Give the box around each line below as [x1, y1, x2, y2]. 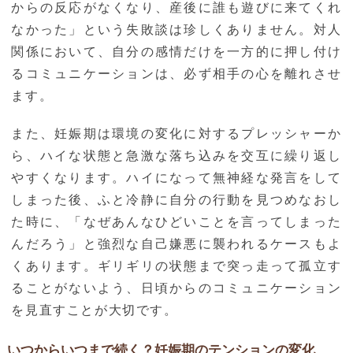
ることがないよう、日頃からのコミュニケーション [11, 281, 342, 295]
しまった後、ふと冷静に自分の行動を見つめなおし [11, 193, 342, 207]
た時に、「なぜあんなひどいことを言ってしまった [11, 215, 342, 229]
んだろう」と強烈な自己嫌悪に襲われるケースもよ [11, 237, 342, 251]
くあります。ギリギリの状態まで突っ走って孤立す [11, 259, 342, 273]
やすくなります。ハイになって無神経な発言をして [11, 171, 342, 185]
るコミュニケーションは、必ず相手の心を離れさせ [11, 67, 342, 81]
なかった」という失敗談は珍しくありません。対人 [11, 23, 342, 37]
